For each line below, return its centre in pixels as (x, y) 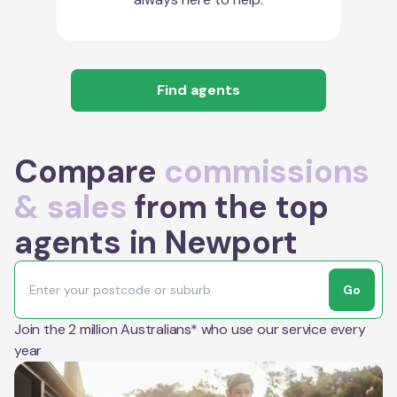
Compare (90, 171)
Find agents (198, 90)
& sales (71, 206)
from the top (228, 206)
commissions (267, 171)
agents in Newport (156, 242)
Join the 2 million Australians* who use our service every (190, 329)
